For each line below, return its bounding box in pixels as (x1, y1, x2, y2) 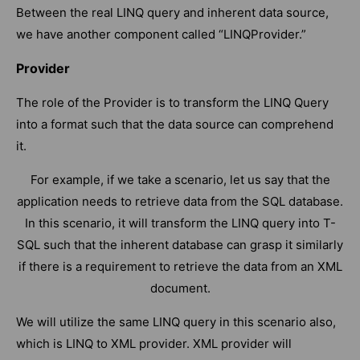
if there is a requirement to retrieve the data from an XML (18, 258, 342, 274)
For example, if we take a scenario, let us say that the (30, 171, 330, 187)
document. (149, 280, 211, 296)
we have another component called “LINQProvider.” (16, 26, 306, 42)
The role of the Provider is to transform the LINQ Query (16, 94, 329, 110)
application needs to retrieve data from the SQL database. (17, 193, 343, 209)
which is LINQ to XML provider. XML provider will (16, 335, 292, 351)
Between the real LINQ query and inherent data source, (16, 4, 329, 20)
